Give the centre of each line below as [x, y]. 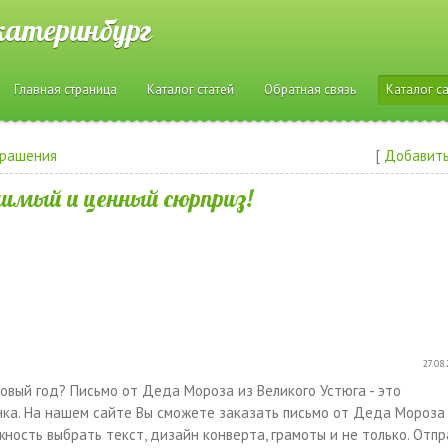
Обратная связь [309, 89]
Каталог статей [190, 89]
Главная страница [65, 89]
